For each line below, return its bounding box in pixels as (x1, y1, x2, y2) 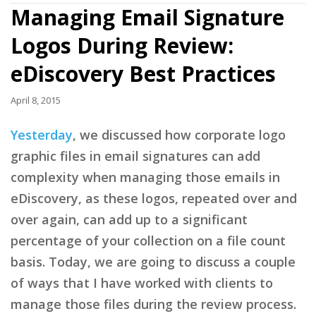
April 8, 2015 (11, 93, 61, 107)
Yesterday (11, 126, 73, 143)
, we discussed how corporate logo (73, 126, 286, 143)
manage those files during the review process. (11, 295, 296, 312)
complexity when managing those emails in (11, 168, 280, 186)
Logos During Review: (11, 31, 233, 60)
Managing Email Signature (11, 3, 284, 32)
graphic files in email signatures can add (11, 147, 260, 164)
